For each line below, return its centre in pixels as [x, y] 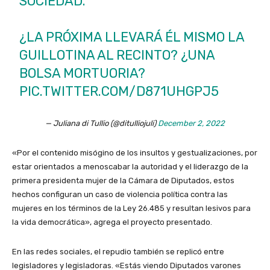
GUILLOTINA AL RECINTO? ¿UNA [117, 55]
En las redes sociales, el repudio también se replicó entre [118, 252]
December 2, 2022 [191, 124]
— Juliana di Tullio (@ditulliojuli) [102, 124]
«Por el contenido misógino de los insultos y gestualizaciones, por [135, 153]
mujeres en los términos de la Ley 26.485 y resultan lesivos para [131, 209]
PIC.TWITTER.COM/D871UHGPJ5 [119, 92]
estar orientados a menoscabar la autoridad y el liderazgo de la [130, 167]
